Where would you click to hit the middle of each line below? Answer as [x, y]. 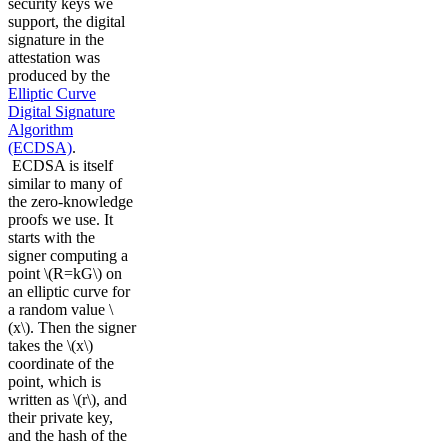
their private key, [60, 417]
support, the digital [66, 21]
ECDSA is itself [60, 165]
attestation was [54, 57]
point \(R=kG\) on [65, 273]
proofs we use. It [60, 219]
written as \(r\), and [67, 399]
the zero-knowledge [70, 201]
